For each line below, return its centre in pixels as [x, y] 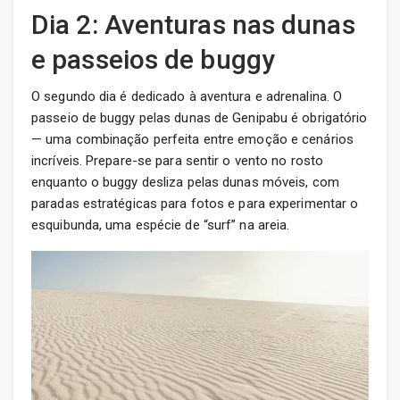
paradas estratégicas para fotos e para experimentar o [195, 204]
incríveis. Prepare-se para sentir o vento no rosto [178, 161]
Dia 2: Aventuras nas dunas [193, 25]
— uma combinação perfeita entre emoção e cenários [192, 140]
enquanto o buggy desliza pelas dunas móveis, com [185, 183]
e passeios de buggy [153, 60]
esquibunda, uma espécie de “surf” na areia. [161, 225]
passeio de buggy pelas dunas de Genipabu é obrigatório [200, 118]
